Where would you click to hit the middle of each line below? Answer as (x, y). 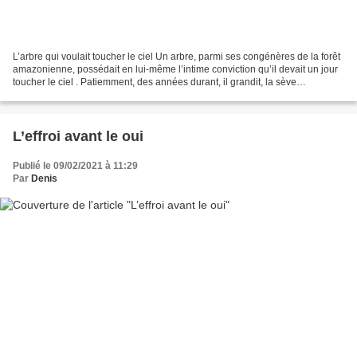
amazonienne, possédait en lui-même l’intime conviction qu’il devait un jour (175, 70)
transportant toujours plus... (71, 95)
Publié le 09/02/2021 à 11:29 (75, 166)
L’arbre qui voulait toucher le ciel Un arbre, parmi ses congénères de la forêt (177, 57)
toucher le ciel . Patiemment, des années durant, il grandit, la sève (155, 82)
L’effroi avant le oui (78, 137)
